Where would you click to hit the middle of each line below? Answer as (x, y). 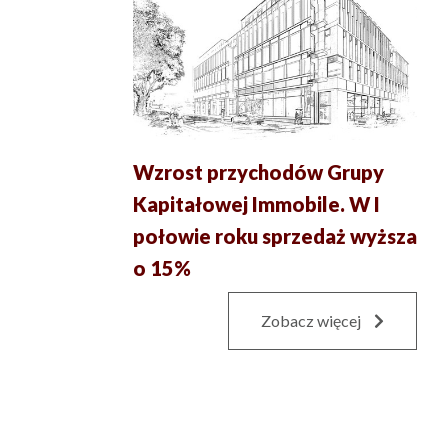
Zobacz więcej (312, 321)
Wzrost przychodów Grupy (258, 172)
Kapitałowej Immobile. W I (256, 204)
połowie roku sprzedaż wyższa (274, 236)
